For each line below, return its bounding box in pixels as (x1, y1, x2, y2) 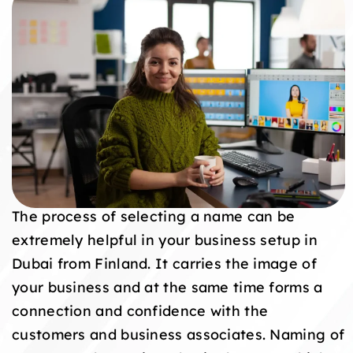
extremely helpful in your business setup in (12, 230, 318, 248)
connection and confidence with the (12, 301, 269, 319)
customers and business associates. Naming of (12, 325, 345, 343)
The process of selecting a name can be (12, 206, 295, 225)
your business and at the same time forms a (12, 277, 323, 295)
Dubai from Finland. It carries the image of (12, 254, 317, 272)
